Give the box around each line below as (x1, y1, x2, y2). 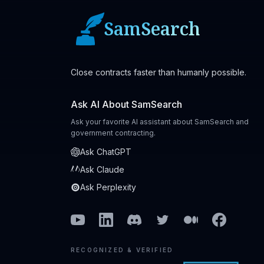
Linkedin (98, 213, 135, 225)
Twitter (155, 213, 186, 225)
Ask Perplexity (80, 182, 136, 192)
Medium (183, 213, 219, 225)
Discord (127, 213, 161, 225)
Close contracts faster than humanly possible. (71, 67, 246, 77)
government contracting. (71, 128, 156, 137)
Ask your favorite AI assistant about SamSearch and (71, 117, 249, 126)
